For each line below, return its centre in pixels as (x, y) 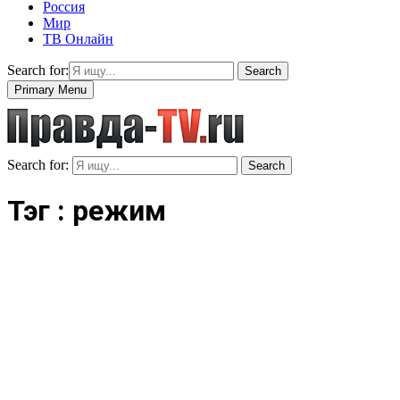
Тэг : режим (87, 211)
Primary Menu (50, 89)
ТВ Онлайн (78, 38)
